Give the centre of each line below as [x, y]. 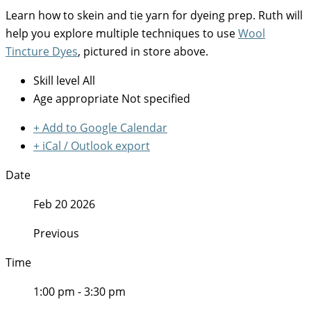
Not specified [156, 99]
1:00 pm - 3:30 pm [79, 292]
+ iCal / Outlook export [92, 146]
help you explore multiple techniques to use [122, 34]
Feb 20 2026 [64, 204]
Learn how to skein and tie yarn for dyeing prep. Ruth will [154, 16]
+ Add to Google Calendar [100, 128]
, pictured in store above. [143, 52]
